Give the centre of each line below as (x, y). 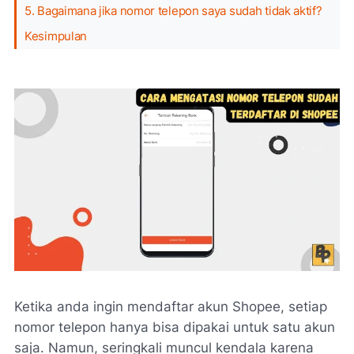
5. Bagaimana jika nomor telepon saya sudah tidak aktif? (173, 11)
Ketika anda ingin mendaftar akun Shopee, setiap (171, 307)
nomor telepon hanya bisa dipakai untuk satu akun (175, 328)
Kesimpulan (56, 36)
